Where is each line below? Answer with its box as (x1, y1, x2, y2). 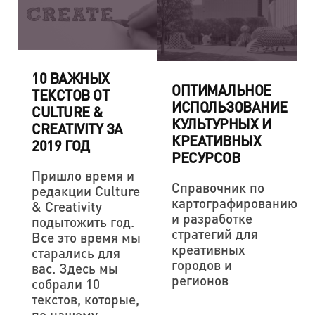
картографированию (172, 194, 297, 212)
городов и (172, 256, 232, 274)
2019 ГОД (32, 136, 89, 155)
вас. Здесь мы (32, 259, 118, 278)
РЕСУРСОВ (172, 148, 240, 167)
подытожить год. (32, 213, 134, 231)
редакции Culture (32, 182, 140, 200)
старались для (32, 244, 120, 262)
